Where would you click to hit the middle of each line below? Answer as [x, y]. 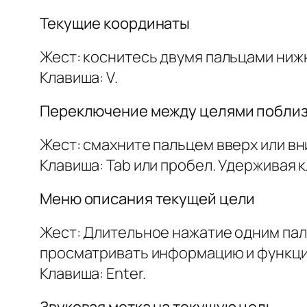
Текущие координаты [115, 24]
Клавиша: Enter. [93, 274]
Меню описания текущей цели [148, 199]
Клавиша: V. [79, 78]
